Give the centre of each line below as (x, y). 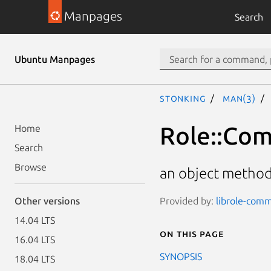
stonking (183, 98)
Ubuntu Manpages (55, 59)
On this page (192, 233)
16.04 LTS (35, 240)
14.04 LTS (35, 220)
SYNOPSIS (181, 256)
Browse (31, 167)
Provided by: (188, 201)
